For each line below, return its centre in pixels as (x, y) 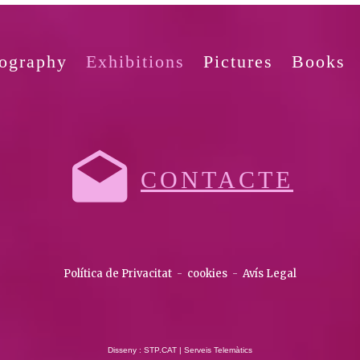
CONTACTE (217, 180)
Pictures (238, 61)
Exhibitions (135, 61)
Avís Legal (270, 274)
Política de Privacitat (118, 274)
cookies (207, 274)
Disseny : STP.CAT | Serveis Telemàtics (180, 350)
